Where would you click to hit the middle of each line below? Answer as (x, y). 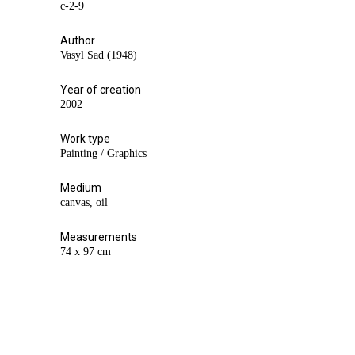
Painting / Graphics (103, 153)
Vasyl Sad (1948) (99, 55)
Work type (85, 138)
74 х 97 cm (86, 251)
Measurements (99, 237)
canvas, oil (84, 202)
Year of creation (101, 89)
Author (78, 40)
